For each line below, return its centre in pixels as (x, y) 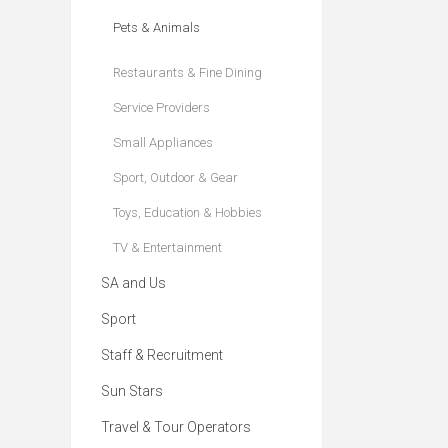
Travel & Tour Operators (176, 427)
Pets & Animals (156, 27)
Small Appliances (163, 142)
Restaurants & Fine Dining (187, 72)
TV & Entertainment (167, 247)
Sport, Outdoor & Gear (175, 177)
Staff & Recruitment (162, 355)
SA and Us (133, 283)
